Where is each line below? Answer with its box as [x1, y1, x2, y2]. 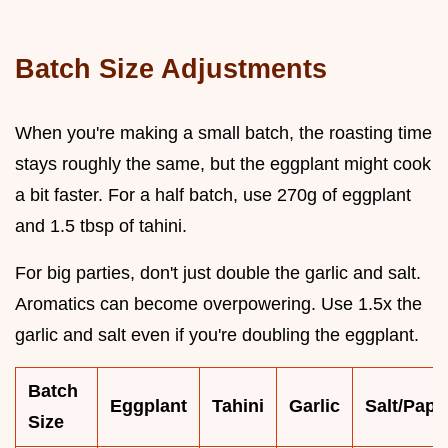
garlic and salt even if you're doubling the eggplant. [15, 324, 419, 345]
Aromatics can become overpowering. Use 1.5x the [15, 293, 422, 314]
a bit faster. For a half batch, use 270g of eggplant [15, 184, 411, 205]
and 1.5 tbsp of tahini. [15, 215, 187, 236]
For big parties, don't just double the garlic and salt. [15, 262, 421, 283]
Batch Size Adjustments [15, 52, 327, 84]
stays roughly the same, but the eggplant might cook [15, 153, 431, 174]
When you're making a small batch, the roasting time [15, 122, 432, 143]
